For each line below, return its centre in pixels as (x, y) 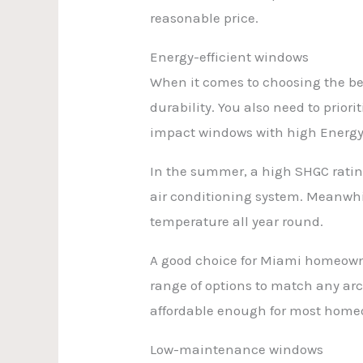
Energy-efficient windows (230, 56)
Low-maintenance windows (237, 349)
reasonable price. (205, 17)
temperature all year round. (237, 221)
